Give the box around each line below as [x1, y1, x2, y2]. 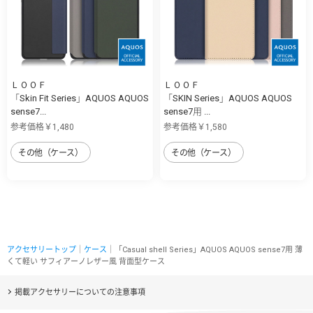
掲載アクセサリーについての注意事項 [14, 287, 145, 297]
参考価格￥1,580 [163, 122, 227, 132]
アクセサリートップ [7, 245, 76, 254]
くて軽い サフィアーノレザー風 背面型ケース [7, 256, 165, 266]
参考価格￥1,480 [10, 122, 74, 132]
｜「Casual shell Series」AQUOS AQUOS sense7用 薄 [107, 245, 303, 254]
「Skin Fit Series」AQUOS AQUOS [10, 92, 149, 103]
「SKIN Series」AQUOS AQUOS [163, 92, 292, 103]
